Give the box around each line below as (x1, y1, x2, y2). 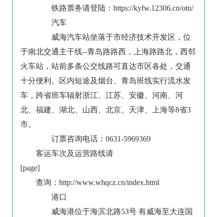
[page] (20, 164, 40, 172)
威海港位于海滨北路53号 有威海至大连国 (36, 207, 193, 216)
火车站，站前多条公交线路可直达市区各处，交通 (20, 62, 191, 71)
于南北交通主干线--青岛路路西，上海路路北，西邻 (20, 47, 196, 56)
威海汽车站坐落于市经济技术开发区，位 (36, 33, 191, 42)
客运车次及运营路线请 (36, 149, 113, 158)
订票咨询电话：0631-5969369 (36, 135, 151, 143)
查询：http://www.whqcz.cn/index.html (36, 178, 159, 187)
